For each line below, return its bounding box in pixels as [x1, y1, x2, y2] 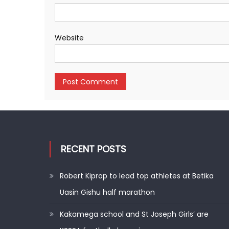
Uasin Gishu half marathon [60, 187, 155, 197]
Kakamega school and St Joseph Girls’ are [60, 209, 209, 219]
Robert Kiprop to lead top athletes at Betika [60, 171, 214, 181]
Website [55, 33, 84, 43]
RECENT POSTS [61, 143, 127, 155]
